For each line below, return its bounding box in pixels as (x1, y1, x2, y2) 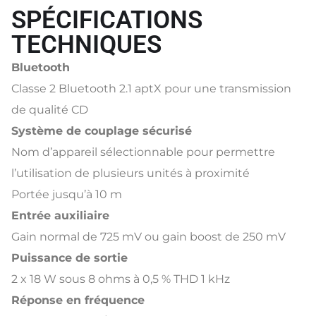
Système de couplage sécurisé (11, 123, 192, 138)
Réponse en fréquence (11, 293, 145, 307)
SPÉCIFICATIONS (11, 5, 202, 35)
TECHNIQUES (11, 30, 162, 59)
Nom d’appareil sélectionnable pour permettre (11, 145, 275, 159)
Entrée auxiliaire (11, 208, 109, 222)
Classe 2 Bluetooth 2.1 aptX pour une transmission (11, 81, 291, 95)
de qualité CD (11, 102, 88, 116)
